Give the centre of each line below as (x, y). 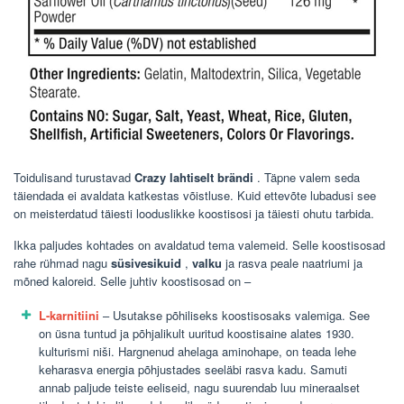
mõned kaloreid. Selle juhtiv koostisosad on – (132, 281)
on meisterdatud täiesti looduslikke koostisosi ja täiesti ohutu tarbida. (194, 214)
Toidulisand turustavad (74, 178)
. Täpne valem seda (307, 178)
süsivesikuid (146, 263)
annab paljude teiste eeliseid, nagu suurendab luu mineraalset (199, 388)
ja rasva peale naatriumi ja (292, 263)
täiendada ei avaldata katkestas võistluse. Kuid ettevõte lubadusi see (195, 196)
